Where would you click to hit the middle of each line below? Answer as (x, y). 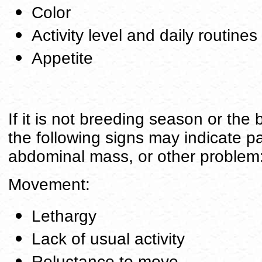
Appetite (62, 58)
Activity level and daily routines (144, 35)
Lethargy (64, 216)
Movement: (49, 185)
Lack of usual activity (108, 239)
